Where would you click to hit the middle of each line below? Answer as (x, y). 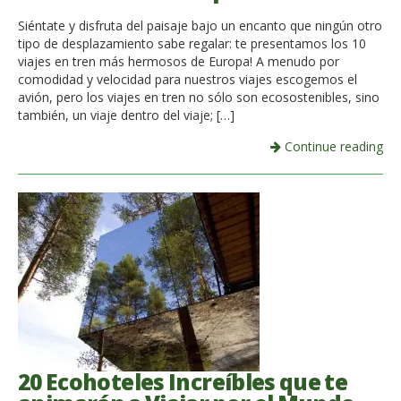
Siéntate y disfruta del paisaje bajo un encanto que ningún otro (200, 26)
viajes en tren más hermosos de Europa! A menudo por (179, 62)
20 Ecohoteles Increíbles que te (183, 382)
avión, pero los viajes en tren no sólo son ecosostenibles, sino (199, 98)
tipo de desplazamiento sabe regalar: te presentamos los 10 (192, 44)
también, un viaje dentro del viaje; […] (126, 115)
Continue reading (332, 147)
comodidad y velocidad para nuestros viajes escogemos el (188, 80)
